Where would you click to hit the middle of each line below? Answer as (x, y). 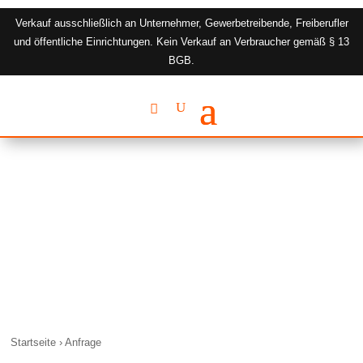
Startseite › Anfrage (56, 342)
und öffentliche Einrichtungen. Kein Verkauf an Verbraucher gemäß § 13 (181, 42)
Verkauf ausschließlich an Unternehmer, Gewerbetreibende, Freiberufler (181, 23)
